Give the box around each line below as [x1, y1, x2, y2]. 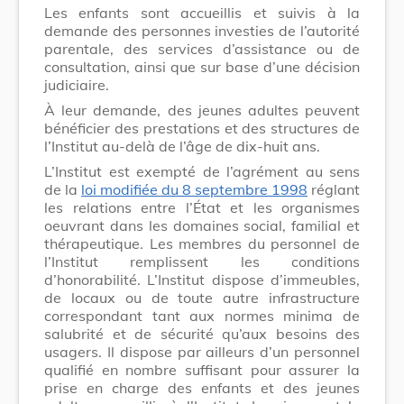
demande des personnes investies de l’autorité [44, 21, 360, 40]
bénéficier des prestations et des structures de [44, 118, 360, 137]
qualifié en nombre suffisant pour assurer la [44, 360, 360, 379]
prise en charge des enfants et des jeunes [44, 378, 360, 397]
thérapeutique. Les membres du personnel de [44, 234, 360, 252]
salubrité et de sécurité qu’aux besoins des [44, 324, 360, 343]
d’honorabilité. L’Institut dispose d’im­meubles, [44, 270, 360, 289]
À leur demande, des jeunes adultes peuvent [44, 100, 360, 119]
